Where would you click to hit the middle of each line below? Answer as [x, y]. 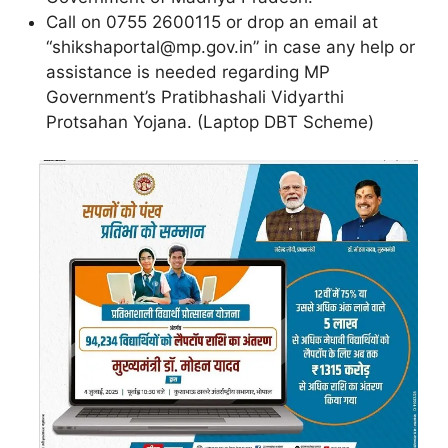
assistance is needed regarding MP [188, 71]
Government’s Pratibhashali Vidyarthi [195, 96]
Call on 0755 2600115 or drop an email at [212, 21]
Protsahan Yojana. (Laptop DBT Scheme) [210, 121]
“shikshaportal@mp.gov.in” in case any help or [230, 46]
